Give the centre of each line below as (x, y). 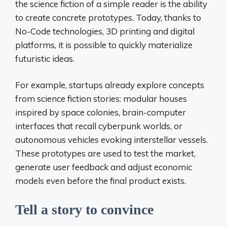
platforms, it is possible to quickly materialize (104, 45)
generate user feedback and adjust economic (104, 167)
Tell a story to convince (84, 209)
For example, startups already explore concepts (110, 85)
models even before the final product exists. (101, 181)
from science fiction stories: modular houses (101, 99)
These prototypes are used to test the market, (105, 153)
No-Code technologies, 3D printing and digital (105, 31)
